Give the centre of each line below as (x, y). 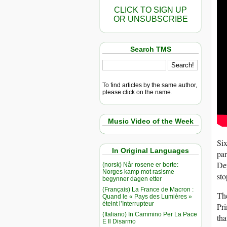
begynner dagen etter (132, 179)
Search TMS (150, 49)
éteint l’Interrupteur (128, 203)
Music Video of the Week (150, 121)
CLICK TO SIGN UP (150, 10)
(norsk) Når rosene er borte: (140, 164)
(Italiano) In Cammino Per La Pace (150, 214)
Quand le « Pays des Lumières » (147, 196)
